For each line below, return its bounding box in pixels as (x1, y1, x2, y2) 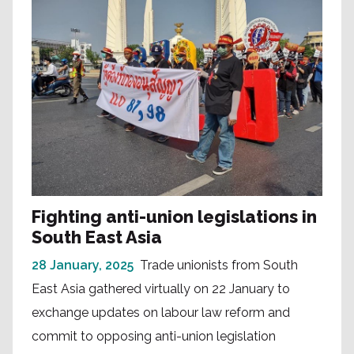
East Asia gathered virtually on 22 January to (32, 281, 290, 297)
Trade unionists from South (140, 258, 298, 273)
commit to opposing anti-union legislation (32, 329, 276, 345)
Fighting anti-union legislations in (32, 206, 317, 228)
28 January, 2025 (32, 258, 134, 273)
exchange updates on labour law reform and (32, 305, 290, 321)
